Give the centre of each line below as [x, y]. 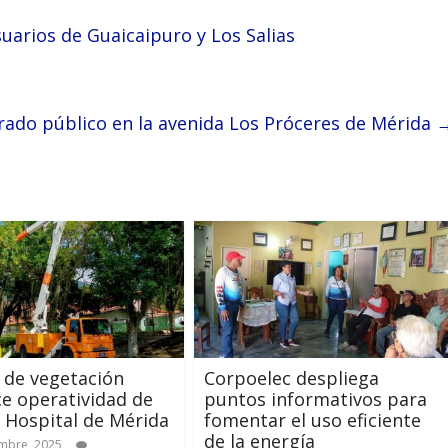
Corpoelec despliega [291, 377]
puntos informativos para [315, 398]
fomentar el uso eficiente [312, 419]
